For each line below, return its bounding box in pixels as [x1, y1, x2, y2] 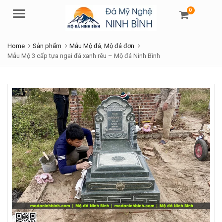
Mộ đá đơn [104, 42, 134, 50]
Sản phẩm [33, 42, 61, 50]
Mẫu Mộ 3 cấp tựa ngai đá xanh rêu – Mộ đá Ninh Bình [7, 52, 160, 59]
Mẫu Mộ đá [69, 42, 101, 50]
